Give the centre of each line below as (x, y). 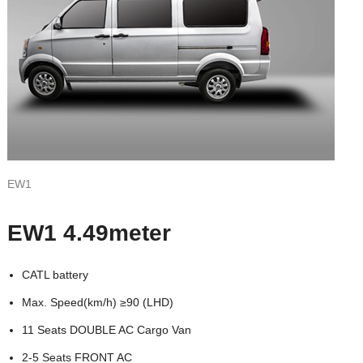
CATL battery (55, 274)
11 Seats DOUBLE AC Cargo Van (106, 329)
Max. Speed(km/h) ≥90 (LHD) (97, 302)
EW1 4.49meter (89, 233)
